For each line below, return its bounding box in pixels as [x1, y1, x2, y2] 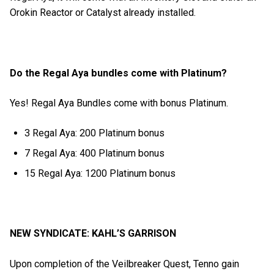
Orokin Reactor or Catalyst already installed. [10, 7, 198, 19]
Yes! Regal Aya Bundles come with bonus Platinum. [10, 97, 231, 109]
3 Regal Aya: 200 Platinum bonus [24, 127, 165, 139]
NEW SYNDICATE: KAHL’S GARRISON [10, 228, 179, 240]
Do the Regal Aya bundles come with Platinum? [10, 67, 229, 79]
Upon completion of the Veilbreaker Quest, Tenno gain [10, 257, 239, 270]
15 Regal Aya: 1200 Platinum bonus [24, 168, 176, 180]
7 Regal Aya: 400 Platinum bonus [24, 147, 165, 160]
